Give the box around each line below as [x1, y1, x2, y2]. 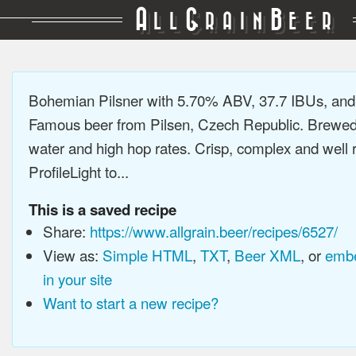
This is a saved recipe [29, 199, 176, 220]
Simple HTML [102, 244, 192, 265]
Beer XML [234, 244, 300, 265]
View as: [42, 244, 103, 265]
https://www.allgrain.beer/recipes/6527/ [89, 220, 338, 242]
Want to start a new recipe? [42, 292, 219, 313]
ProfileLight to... [29, 161, 129, 182]
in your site [42, 268, 112, 289]
